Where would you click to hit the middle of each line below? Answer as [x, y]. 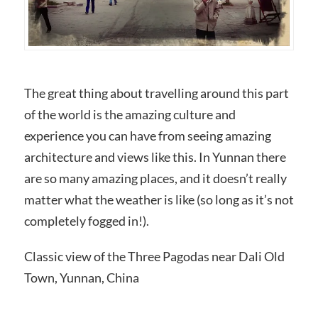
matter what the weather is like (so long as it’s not [159, 200]
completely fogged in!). [86, 221]
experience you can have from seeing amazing [147, 136]
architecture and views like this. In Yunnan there [155, 157]
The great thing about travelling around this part [156, 93]
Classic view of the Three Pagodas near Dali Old [154, 256]
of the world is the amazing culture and [130, 115]
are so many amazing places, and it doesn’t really [155, 179]
